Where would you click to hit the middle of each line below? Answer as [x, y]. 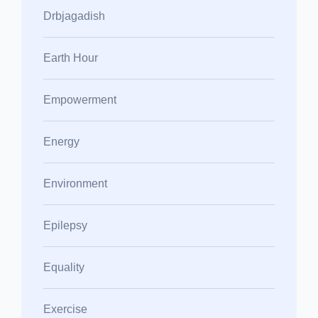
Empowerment [80, 99]
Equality [64, 267]
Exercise [65, 309]
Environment [75, 183]
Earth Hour [71, 57]
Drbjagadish [74, 16]
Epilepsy [65, 225]
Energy [61, 141]
